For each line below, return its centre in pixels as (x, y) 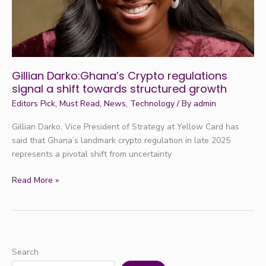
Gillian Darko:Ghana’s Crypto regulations (120, 76)
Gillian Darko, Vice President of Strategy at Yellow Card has (126, 126)
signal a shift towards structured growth (119, 89)
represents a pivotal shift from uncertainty (92, 154)
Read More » (35, 180)
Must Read (80, 103)
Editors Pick (34, 103)
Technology (152, 103)
